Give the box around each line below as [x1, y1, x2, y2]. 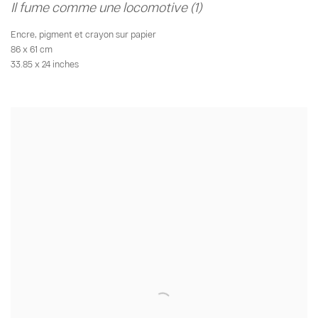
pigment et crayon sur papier [39, 28, 156, 40]
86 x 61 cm [11, 43, 53, 55]
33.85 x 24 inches [11, 58, 79, 70]
